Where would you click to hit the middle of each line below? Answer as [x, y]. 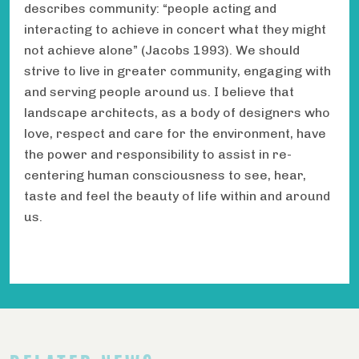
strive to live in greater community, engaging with [177, 71]
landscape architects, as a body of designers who [177, 112]
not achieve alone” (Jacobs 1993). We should [162, 50]
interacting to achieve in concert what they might [175, 29]
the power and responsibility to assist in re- [158, 154]
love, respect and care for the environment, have [175, 133]
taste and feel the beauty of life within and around [177, 196]
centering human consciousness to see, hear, [165, 175]
